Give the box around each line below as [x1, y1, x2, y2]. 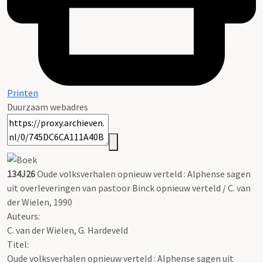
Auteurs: [7, 210, 40, 222]
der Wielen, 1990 [7, 195, 72, 208]
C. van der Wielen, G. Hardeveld [7, 224, 128, 236]
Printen [7, 87, 38, 99]
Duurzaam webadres [7, 101, 88, 113]
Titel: [7, 238, 29, 250]
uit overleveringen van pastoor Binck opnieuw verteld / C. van [7, 181, 251, 194]
